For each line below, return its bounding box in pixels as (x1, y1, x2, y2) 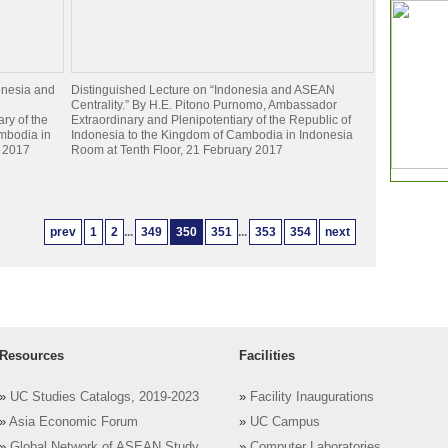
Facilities (239, 348, 295, 363)
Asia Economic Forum (9, 415, 138, 430)
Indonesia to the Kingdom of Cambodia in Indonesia (71, 128, 353, 142)
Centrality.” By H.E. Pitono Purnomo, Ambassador (71, 98, 337, 112)
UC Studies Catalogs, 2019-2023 (10, 390, 199, 405)
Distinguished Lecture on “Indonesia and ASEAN (71, 83, 335, 97)
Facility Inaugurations (250, 390, 374, 405)
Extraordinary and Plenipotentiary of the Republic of (71, 113, 351, 127)
